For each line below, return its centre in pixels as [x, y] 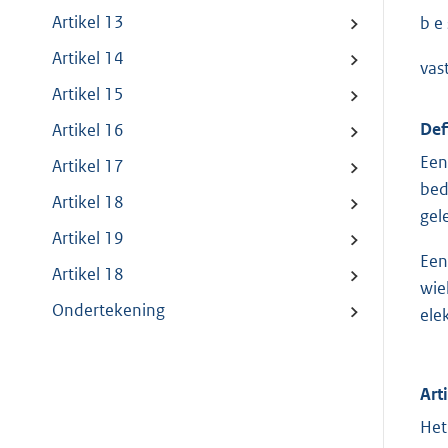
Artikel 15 [88, 94]
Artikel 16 [88, 130]
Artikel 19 [88, 238]
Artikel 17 [88, 166]
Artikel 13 [88, 22]
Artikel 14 [88, 58]
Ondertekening [108, 310]
